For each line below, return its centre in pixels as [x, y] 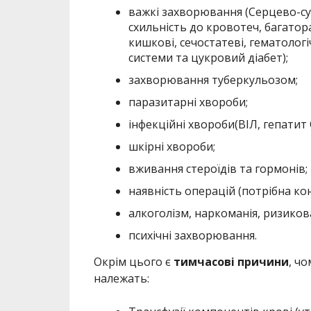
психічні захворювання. [192, 236]
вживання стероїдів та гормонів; [218, 169]
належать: [121, 279]
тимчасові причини [231, 262]
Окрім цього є [133, 262]
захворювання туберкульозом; [213, 80]
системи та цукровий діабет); [208, 58]
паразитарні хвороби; [188, 102]
